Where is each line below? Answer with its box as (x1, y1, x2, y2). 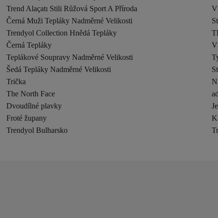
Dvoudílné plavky (6, 102, 62, 110)
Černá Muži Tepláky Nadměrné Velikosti (6, 17, 133, 25)
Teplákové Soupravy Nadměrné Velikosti (6, 53, 133, 61)
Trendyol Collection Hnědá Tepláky (6, 29, 117, 37)
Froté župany (6, 114, 47, 122)
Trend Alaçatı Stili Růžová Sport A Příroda (6, 4, 138, 13)
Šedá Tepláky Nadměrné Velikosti (6, 65, 111, 73)
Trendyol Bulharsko (6, 126, 68, 134)
